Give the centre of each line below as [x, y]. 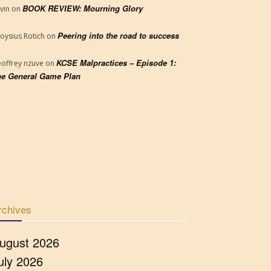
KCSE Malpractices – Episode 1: [116, 63]
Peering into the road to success [118, 35]
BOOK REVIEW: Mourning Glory [83, 8]
